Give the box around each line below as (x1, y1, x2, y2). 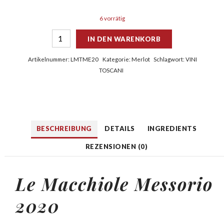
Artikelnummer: (28, 56, 71, 63)
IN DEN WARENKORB (87, 35, 161, 43)
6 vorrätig (99, 15, 125, 22)
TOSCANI (99, 67, 124, 74)
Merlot (131, 56, 150, 63)
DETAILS (104, 124, 135, 133)
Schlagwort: (153, 56, 186, 63)
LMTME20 (70, 56, 99, 63)
